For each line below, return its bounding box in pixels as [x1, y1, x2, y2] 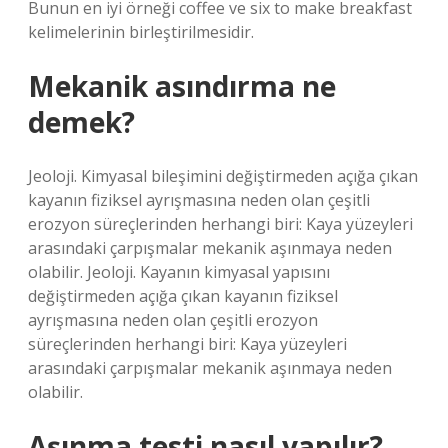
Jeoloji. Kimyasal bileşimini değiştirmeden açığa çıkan [28, 165, 418, 187]
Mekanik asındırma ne [28, 67, 336, 105]
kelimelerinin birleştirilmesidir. [28, 21, 254, 43]
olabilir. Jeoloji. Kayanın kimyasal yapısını [28, 261, 330, 283]
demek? [28, 103, 135, 141]
